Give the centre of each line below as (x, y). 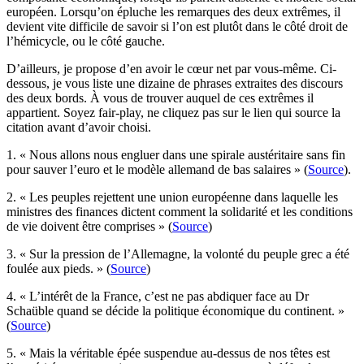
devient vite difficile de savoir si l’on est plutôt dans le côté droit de (177, 26)
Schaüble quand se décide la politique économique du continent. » (175, 310)
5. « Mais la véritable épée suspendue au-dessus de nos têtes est (168, 353)
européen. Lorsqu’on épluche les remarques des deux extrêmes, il (173, 11)
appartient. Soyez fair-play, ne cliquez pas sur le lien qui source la (173, 112)
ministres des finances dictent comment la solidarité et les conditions (180, 211)
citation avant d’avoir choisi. (79, 127)
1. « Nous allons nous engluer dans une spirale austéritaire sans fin (176, 154)
